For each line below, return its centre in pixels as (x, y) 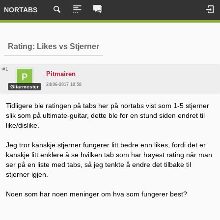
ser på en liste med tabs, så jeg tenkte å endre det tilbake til (98, 164)
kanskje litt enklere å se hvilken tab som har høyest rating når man (109, 154)
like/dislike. (22, 125)
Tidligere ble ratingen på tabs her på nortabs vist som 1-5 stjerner (107, 105)
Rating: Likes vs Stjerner (54, 46)
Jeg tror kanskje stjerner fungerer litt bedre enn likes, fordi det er (106, 145)
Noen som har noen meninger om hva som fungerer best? (96, 194)
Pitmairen (61, 74)
